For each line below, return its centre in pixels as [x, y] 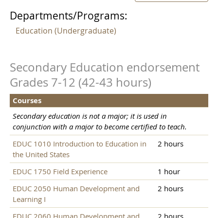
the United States [41, 154]
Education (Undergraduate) [66, 31]
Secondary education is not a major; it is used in [90, 116]
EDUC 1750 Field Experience [60, 172]
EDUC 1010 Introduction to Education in [80, 144]
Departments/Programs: [69, 16]
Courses [27, 101]
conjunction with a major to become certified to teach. [100, 127]
